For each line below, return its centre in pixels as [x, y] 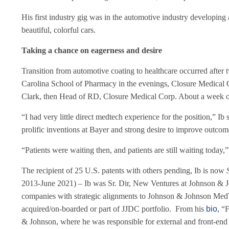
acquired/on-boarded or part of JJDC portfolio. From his [114, 209]
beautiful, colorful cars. [59, 30]
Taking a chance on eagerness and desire [92, 51]
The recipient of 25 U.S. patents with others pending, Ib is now [124, 171]
